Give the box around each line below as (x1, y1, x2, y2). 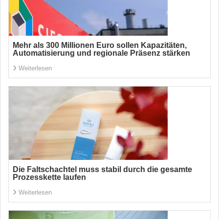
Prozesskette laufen (13, 173, 86, 181)
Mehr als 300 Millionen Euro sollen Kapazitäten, (13, 41, 187, 49)
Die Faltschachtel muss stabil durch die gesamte (13, 165, 192, 174)
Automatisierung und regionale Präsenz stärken (13, 49, 190, 57)
